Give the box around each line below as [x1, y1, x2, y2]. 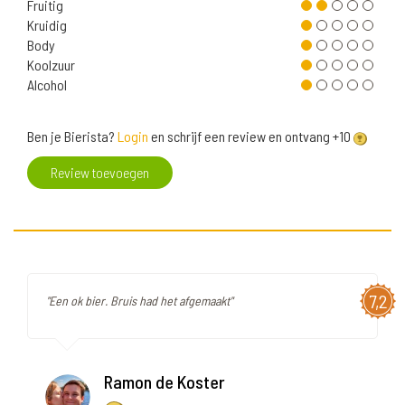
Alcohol [27, 76, 67, 94]
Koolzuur [27, 56, 75, 74]
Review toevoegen [51, 164, 149, 182]
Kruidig [27, 16, 67, 34]
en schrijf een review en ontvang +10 [148, 127, 353, 146]
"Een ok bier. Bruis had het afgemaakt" [46, 293, 232, 309]
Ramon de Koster [104, 371, 225, 393]
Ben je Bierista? [27, 127, 118, 146]
